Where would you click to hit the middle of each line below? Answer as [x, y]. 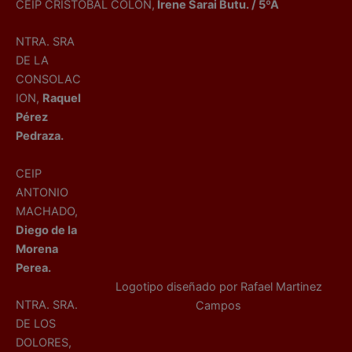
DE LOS [36, 323]
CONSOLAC [48, 80]
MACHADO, [47, 211]
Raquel [62, 99]
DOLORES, [44, 342]
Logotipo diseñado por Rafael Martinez [218, 287]
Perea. [33, 268]
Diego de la [46, 230]
